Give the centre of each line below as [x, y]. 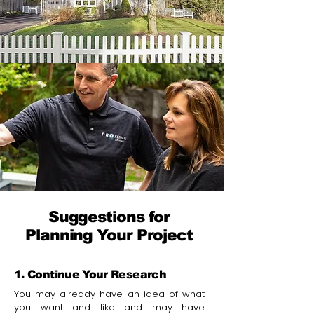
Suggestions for [109, 217]
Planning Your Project [109, 235]
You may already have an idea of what [109, 294]
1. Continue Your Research [90, 274]
